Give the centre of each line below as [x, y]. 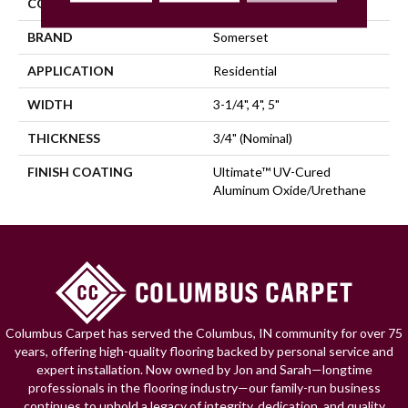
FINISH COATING [80, 171]
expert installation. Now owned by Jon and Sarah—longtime [204, 369]
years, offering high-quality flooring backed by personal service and [204, 351]
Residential [245, 70]
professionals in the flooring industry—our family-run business [204, 387]
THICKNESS [64, 138]
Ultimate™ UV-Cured [272, 171]
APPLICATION [71, 70]
